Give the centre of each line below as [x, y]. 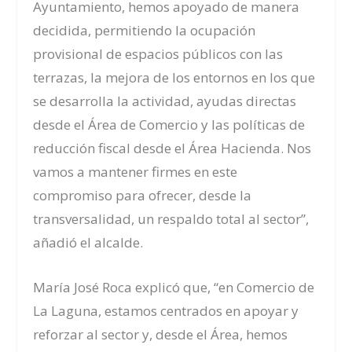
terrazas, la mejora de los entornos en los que [174, 77]
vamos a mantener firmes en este [136, 171]
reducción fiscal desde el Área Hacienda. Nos [172, 148]
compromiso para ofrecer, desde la [143, 195]
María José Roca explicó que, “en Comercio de [174, 287]
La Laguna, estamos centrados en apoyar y [166, 310]
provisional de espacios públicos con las [158, 53]
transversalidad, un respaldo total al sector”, [171, 218]
